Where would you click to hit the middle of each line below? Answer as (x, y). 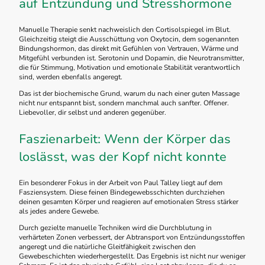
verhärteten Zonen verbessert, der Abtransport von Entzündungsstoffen (132, 237)
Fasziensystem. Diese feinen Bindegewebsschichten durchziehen (122, 193)
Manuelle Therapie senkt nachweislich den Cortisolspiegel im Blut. (125, 30)
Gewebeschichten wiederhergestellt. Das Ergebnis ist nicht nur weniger (132, 256)
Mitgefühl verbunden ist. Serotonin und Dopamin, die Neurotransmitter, (132, 58)
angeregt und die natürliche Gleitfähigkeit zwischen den (107, 247)
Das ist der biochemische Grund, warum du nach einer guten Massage (129, 94)
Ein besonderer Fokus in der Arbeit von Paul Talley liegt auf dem (121, 183)
